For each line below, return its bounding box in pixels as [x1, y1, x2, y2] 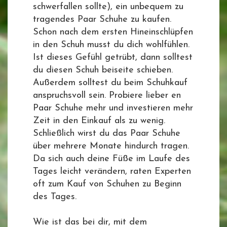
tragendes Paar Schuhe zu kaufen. [33, 15, 171, 24]
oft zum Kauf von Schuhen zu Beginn [33, 179, 181, 189]
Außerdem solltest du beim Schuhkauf [33, 78, 187, 88]
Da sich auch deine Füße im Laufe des [33, 154, 190, 164]
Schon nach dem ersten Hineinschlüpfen [33, 27, 193, 37]
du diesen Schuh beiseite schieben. [33, 65, 173, 75]
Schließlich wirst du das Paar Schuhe [33, 129, 180, 138]
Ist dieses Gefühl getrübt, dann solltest [33, 53, 193, 62]
